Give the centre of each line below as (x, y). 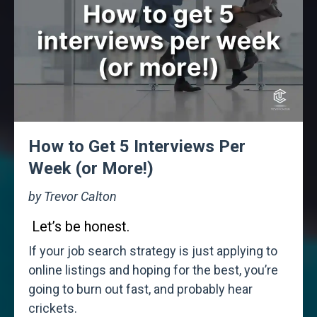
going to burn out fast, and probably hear (140, 289)
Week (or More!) (91, 169)
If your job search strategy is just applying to (153, 251)
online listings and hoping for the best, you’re (153, 270)
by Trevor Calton (73, 197)
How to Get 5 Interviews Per (137, 147)
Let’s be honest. (81, 227)
